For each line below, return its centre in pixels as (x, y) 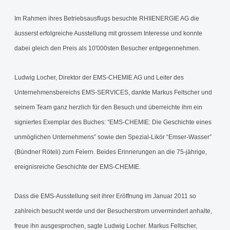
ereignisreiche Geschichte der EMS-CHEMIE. (78, 167)
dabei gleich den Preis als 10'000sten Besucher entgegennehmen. (107, 48)
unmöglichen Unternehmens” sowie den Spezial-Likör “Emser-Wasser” (113, 137)
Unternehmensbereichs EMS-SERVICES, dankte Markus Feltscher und (113, 92)
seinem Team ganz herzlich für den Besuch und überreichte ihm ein (108, 107)
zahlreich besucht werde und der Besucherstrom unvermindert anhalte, (113, 211)
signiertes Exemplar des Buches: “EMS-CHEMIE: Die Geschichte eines (113, 122)
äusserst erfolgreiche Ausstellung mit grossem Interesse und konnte (108, 33)
